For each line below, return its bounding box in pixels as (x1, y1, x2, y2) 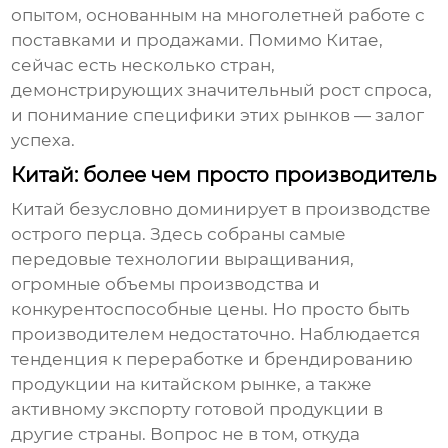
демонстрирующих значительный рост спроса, (11, 80, 433, 101)
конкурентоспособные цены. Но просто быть (11, 299, 411, 320)
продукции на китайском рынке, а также (11, 374, 373, 395)
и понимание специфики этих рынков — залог (11, 105, 425, 126)
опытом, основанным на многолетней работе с (11, 5, 426, 26)
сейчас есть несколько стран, (11, 55, 276, 76)
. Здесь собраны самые (142, 224, 347, 245)
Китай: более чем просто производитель (11, 163, 437, 188)
